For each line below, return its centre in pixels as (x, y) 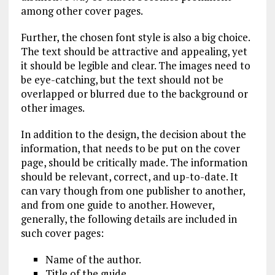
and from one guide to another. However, (117, 205)
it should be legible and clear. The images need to (135, 65)
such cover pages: (62, 233)
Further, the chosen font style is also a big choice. (135, 37)
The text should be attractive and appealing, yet (134, 51)
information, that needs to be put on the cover (130, 148)
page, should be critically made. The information (134, 162)
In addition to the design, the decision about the (133, 134)
